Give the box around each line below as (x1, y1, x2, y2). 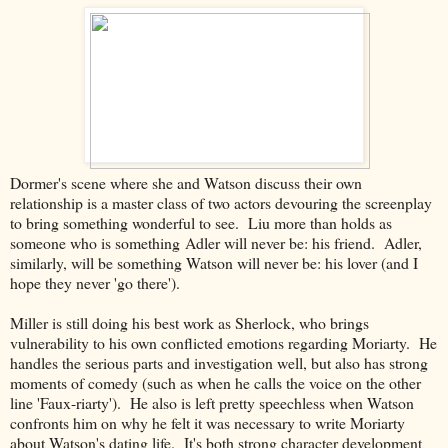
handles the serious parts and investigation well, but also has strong (10, 351, 428, 373)
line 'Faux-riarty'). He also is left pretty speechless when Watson (10, 391, 414, 413)
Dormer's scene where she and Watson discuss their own (10, 171, 362, 193)
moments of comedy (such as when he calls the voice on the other (10, 371, 421, 393)
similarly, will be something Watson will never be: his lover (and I (10, 251, 418, 273)
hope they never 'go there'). (10, 271, 185, 293)
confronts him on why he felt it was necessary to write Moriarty (10, 411, 405, 433)
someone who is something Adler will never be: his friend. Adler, (10, 231, 422, 253)
